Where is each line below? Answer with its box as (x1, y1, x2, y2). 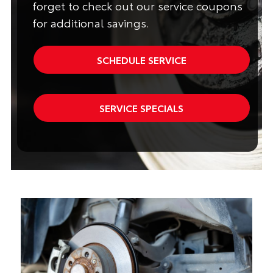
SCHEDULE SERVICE (96, 52, 186, 66)
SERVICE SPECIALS (99, 101, 184, 115)
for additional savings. (32, 15, 149, 30)
